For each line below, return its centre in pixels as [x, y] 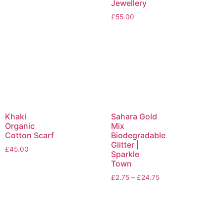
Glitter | [125, 144]
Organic [20, 126]
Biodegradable [138, 135]
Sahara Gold [134, 116]
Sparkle [125, 154]
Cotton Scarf [29, 135]
